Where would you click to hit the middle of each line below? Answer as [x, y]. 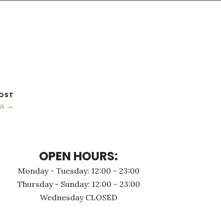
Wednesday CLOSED [78, 197]
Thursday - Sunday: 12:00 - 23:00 [78, 184]
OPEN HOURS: [79, 156]
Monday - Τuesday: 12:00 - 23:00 [78, 171]
